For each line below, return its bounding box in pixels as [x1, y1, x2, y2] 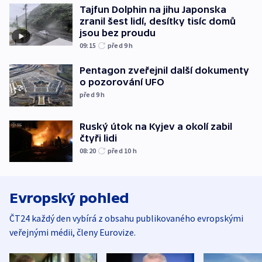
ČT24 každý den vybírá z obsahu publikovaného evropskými [9, 212, 243, 225]
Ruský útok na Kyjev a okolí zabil [80, 120, 232, 132]
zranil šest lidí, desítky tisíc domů [80, 16, 236, 27]
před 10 [108, 146, 133, 155]
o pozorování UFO [80, 77, 164, 88]
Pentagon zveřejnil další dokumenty [80, 65, 249, 76]
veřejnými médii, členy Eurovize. [9, 226, 136, 239]
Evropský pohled [9, 190, 129, 206]
